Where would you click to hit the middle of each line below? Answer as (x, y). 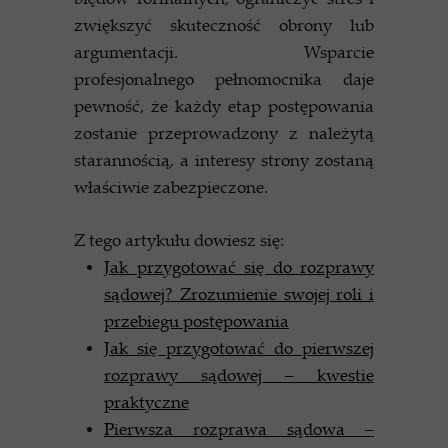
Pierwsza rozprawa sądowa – (239, 428)
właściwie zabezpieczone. (171, 186)
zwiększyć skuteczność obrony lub (224, 24)
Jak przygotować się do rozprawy (239, 266)
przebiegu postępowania (196, 320)
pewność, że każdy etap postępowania (224, 105)
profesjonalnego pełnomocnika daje (224, 78)
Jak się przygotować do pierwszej (239, 347)
